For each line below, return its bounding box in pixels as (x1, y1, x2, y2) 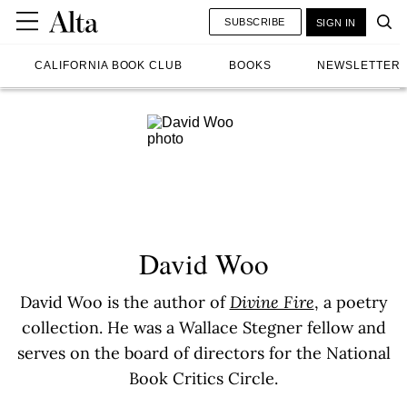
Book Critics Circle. (129, 367, 278, 389)
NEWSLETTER (317, 59, 401, 72)
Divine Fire (229, 291, 314, 313)
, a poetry (313, 291, 388, 313)
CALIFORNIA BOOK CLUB (35, 59, 184, 72)
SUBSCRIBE (224, 15, 285, 27)
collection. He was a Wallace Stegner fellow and (21, 316, 386, 338)
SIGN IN (315, 16, 356, 28)
